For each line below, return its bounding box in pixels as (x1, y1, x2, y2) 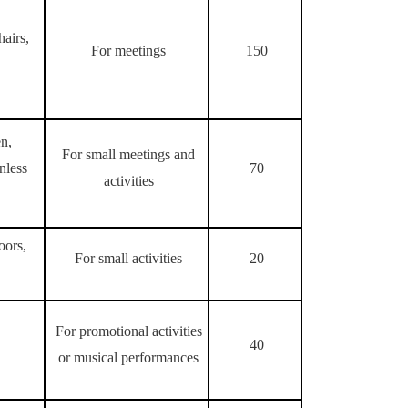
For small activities (75, 250, 182, 266)
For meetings (91, 43, 166, 58)
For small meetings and (62, 147, 195, 162)
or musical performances (58, 350, 199, 365)
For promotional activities (55, 323, 202, 339)
